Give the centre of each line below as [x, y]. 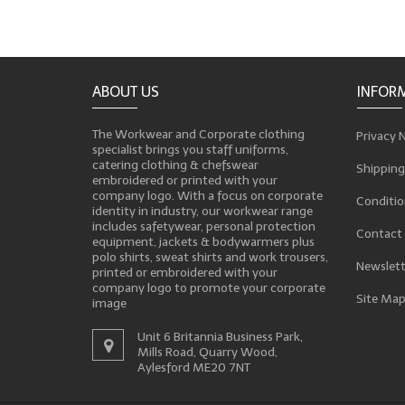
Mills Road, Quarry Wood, [207, 353]
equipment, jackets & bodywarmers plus [203, 242]
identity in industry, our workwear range [202, 212]
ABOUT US [126, 92]
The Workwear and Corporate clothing [198, 135]
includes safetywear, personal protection [204, 227]
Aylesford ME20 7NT [194, 368]
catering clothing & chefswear [175, 165]
